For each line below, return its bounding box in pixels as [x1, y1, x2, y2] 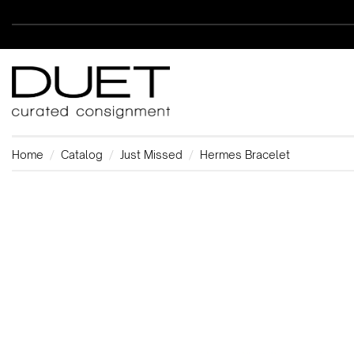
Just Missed [120, 148, 183, 161]
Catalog [61, 148, 103, 161]
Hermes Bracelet [200, 148, 290, 161]
